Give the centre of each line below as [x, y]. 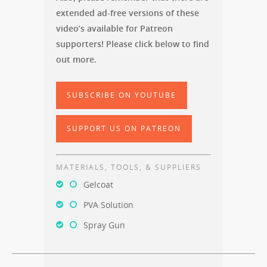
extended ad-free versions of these [128, 13]
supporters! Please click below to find [133, 44]
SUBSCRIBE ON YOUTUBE [122, 95]
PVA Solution [108, 204]
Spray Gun [104, 225]
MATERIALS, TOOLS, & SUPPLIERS [129, 167]
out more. [76, 59]
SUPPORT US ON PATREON [124, 128]
